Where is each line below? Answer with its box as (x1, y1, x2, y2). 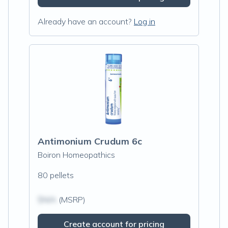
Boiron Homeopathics (38, 150, 115, 160)
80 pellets (38, 170, 74, 180)
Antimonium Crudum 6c (38, 135, 142, 147)
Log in (134, 16, 155, 26)
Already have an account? (38, 16, 132, 26)
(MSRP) (56, 194, 85, 205)
